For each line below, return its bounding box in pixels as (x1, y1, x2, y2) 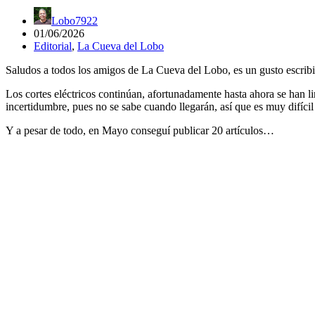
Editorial (34, 39, 72, 52)
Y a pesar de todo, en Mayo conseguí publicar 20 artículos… (6, 124, 274, 136)
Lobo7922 (51, 14, 98, 27)
